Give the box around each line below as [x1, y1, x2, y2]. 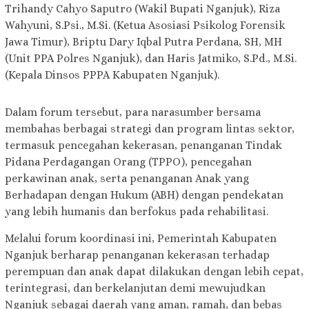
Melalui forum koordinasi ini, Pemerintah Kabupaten [5, 232, 277, 246]
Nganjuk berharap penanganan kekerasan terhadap [5, 248, 270, 262]
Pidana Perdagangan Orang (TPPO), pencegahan [5, 155, 252, 169]
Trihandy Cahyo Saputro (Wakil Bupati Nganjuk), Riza [5, 2, 280, 16]
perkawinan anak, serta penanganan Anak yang [5, 172, 249, 186]
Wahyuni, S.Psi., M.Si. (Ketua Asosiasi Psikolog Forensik [5, 19, 286, 32]
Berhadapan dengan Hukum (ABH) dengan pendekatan [5, 188, 283, 202]
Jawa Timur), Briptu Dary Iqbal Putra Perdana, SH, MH [5, 35, 282, 49]
